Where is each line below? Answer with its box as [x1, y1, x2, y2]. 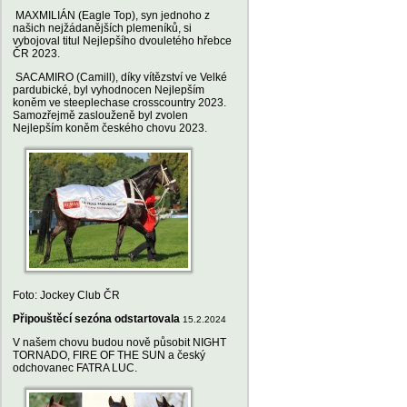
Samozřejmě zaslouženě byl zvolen [13, 109, 188, 122]
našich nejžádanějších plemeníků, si [13, 22, 192, 35]
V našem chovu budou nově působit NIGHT [13, 336, 226, 349]
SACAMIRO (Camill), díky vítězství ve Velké [13, 71, 227, 84]
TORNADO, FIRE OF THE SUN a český [13, 349, 205, 362]
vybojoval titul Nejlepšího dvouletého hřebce [13, 35, 232, 47]
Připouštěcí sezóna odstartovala [13, 313, 180, 325]
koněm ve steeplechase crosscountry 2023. [13, 96, 226, 109]
